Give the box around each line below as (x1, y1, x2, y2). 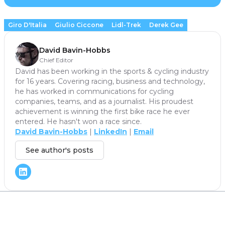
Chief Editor (39, 56, 73, 64)
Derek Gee (149, 21, 183, 29)
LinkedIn (94, 127, 127, 136)
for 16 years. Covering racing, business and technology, (15, 76, 205, 86)
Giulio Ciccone (55, 21, 103, 29)
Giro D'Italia (8, 21, 47, 29)
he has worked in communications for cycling (15, 86, 174, 96)
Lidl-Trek (111, 21, 141, 29)
